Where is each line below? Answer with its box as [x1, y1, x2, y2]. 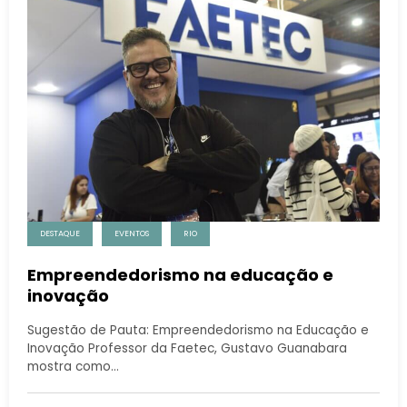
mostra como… [27, 357, 119, 375]
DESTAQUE [40, 227, 80, 239]
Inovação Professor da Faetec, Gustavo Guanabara [27, 339, 347, 357]
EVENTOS [114, 227, 149, 239]
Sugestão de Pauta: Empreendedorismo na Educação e [27, 321, 369, 339]
